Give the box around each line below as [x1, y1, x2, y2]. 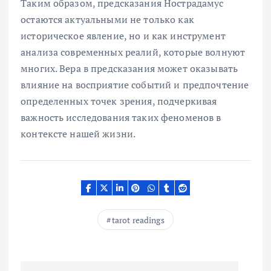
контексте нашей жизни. [21, 126, 136, 140]
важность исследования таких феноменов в [21, 110, 221, 124]
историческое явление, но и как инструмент [21, 28, 226, 42]
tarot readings [111, 214, 165, 226]
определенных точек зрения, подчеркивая [21, 94, 217, 108]
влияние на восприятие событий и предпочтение [21, 77, 249, 91]
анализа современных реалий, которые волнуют [21, 45, 246, 59]
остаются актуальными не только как [21, 12, 194, 26]
